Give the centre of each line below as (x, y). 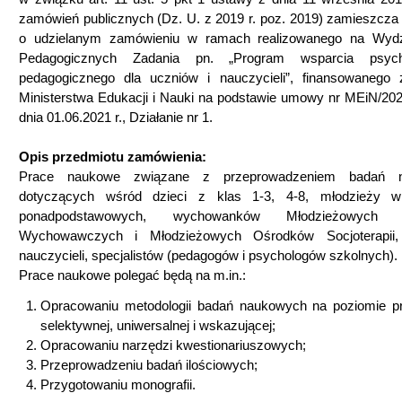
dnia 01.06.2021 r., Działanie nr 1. (116, 118)
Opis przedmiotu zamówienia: (113, 157)
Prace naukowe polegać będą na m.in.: (132, 275)
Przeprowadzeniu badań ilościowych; (149, 365)
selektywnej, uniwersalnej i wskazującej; (158, 326)
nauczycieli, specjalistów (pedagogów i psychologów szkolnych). (208, 256)
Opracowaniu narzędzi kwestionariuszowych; (173, 345)
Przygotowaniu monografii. (118, 385)
